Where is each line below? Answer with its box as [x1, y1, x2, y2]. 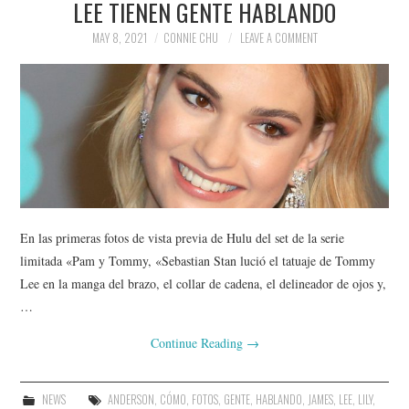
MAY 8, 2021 [91, 28, 147, 47]
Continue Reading [150, 333, 246, 351]
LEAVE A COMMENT [239, 28, 318, 47]
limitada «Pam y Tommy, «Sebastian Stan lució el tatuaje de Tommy [20, 251, 376, 269]
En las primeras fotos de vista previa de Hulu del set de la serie [20, 228, 345, 246]
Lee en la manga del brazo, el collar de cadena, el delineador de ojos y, [20, 274, 387, 292]
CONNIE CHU [163, 28, 218, 47]
